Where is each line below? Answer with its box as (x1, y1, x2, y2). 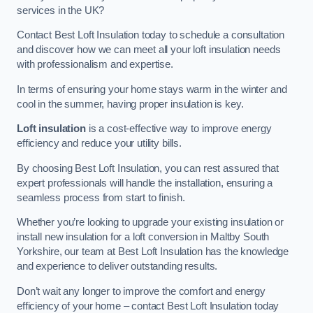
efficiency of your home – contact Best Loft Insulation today (17, 300, 279, 312)
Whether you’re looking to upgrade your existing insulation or (17, 217, 284, 228)
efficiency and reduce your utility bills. (17, 138, 182, 150)
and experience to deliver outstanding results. (17, 261, 218, 272)
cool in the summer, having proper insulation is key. (17, 98, 244, 110)
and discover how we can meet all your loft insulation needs (17, 44, 281, 56)
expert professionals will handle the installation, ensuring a (17, 177, 273, 189)
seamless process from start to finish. (17, 191, 185, 203)
